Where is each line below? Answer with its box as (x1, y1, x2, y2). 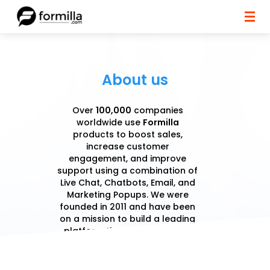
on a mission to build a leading (60, 213, 196, 225)
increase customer (86, 140, 169, 152)
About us (101, 70, 168, 90)
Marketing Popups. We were (66, 189, 189, 201)
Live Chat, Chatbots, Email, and (60, 177, 195, 189)
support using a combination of (57, 165, 198, 177)
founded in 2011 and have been (60, 201, 196, 213)
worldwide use (76, 116, 143, 128)
